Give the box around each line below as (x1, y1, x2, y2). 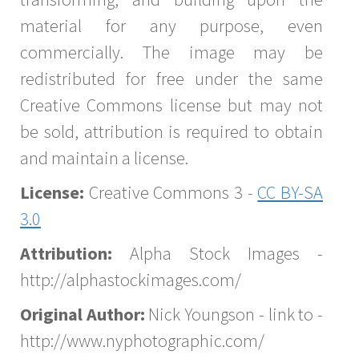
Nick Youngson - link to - (144, 302, 324, 325)
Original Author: (20, 302, 145, 325)
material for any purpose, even (20, 14, 323, 37)
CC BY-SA (257, 180, 324, 204)
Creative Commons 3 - (84, 180, 258, 204)
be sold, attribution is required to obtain (20, 119, 323, 143)
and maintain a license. (20, 146, 188, 169)
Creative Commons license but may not (20, 93, 323, 116)
